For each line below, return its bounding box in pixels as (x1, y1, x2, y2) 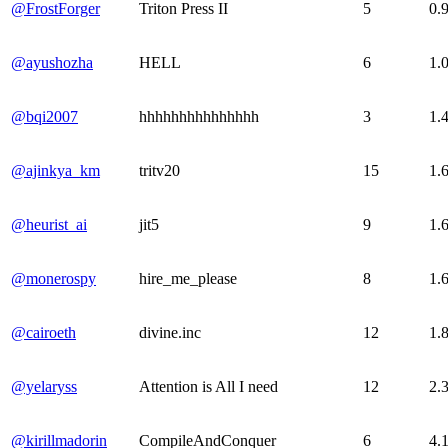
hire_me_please (139, 269, 237, 287)
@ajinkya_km (11, 161, 100, 179)
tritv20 (139, 161, 180, 179)
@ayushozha (11, 53, 93, 71)
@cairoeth (11, 323, 76, 341)
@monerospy (11, 269, 96, 287)
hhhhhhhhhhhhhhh (139, 107, 259, 125)
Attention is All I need (139, 377, 278, 395)
